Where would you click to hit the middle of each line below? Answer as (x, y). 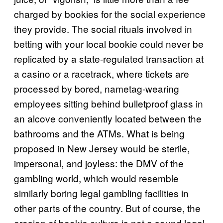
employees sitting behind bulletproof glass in (109, 103)
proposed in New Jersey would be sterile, (102, 148)
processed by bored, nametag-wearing (97, 88)
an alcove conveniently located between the (108, 118)
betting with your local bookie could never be (109, 44)
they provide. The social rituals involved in (103, 29)
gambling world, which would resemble (96, 178)
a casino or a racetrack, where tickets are (102, 73)
